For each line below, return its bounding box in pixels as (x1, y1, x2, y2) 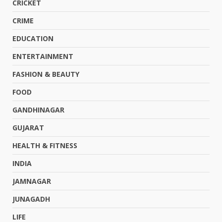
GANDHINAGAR (12, 105, 64, 114)
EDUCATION (12, 34, 54, 43)
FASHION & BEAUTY (12, 69, 79, 79)
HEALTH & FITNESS (12, 141, 77, 150)
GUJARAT (12, 123, 44, 132)
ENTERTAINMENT (12, 52, 73, 61)
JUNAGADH (12, 194, 50, 204)
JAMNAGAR (12, 176, 51, 186)
